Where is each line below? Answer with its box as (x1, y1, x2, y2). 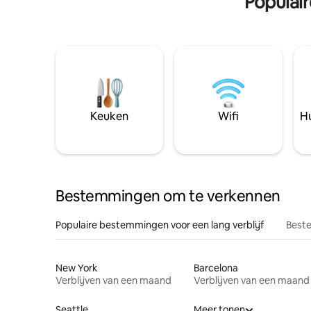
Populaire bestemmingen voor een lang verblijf (56, 218, 264, 231)
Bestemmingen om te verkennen (56, 185, 280, 206)
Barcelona (193, 261, 238, 274)
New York (56, 261, 98, 274)
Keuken (90, 108, 129, 124)
